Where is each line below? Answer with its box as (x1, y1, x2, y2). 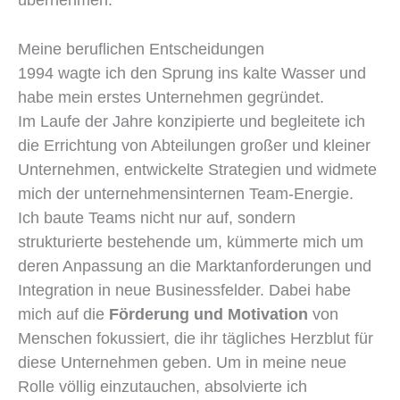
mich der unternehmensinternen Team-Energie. (18, 185, 354, 204)
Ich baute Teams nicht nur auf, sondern (18, 209, 296, 228)
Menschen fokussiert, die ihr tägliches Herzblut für (18, 329, 373, 348)
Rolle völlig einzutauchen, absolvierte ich (18, 378, 307, 396)
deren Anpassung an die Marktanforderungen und (18, 257, 371, 276)
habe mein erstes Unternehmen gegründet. (18, 88, 324, 107)
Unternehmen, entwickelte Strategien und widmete (18, 161, 377, 179)
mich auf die (18, 305, 109, 324)
